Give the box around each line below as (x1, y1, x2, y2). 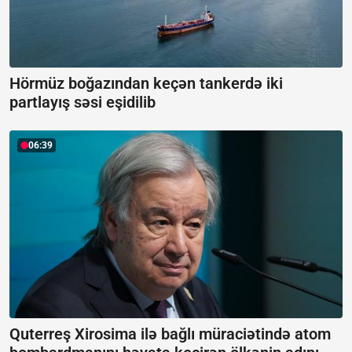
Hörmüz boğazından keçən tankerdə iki (9, 74, 283, 93)
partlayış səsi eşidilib (9, 93, 156, 112)
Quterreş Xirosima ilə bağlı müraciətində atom (9, 324, 331, 343)
